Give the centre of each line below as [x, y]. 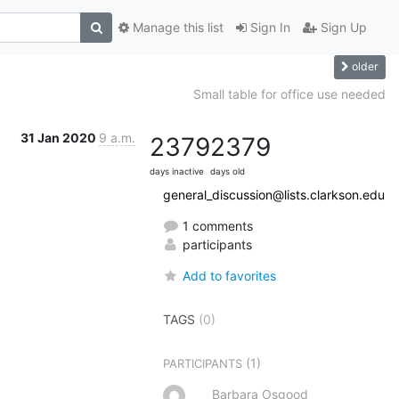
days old [227, 171]
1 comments [216, 225]
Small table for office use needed [289, 94]
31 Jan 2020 [60, 137]
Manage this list [176, 28]
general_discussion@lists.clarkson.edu [273, 194]
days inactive [176, 171]
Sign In [269, 28]
